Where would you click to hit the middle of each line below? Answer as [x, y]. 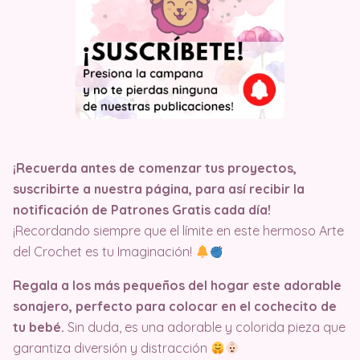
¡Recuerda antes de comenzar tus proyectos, [155, 168]
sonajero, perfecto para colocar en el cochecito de [175, 307]
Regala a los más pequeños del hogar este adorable [177, 286]
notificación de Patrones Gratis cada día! [142, 210]
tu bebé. [40, 327]
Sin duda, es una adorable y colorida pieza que [207, 327]
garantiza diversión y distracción [112, 348]
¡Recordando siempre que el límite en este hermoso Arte [178, 231]
